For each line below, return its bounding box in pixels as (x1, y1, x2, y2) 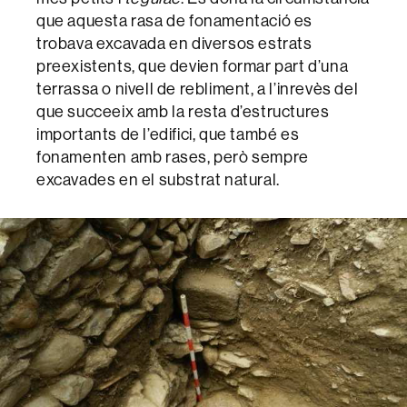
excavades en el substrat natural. (36, 168, 280, 190)
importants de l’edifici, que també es (36, 123, 300, 144)
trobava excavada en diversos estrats (36, 32, 313, 54)
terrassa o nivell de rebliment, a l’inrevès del (36, 77, 359, 99)
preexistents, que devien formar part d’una (36, 55, 349, 76)
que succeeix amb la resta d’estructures (36, 100, 330, 122)
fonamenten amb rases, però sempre (36, 145, 309, 167)
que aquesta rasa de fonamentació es (36, 9, 313, 31)
